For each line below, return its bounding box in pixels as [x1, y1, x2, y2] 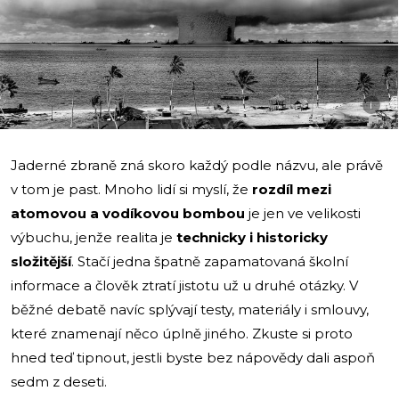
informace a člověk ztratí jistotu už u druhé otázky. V [11, 276, 358, 294]
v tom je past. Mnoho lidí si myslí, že [11, 180, 252, 198]
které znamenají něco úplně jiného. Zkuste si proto [11, 324, 353, 342]
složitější [11, 252, 71, 270]
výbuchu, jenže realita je [11, 228, 176, 246]
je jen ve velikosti [245, 204, 361, 222]
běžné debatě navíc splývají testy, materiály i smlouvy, [11, 300, 369, 318]
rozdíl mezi [252, 180, 331, 198]
